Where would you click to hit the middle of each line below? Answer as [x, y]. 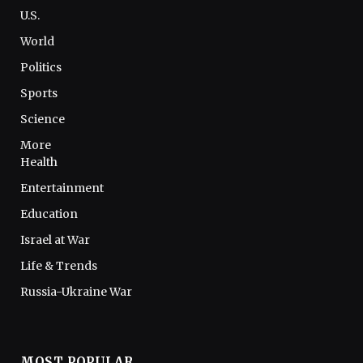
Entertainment [62, 188]
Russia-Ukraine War [76, 291]
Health [39, 162]
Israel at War [55, 239]
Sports [39, 93]
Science [43, 119]
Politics [41, 67]
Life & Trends [59, 265]
